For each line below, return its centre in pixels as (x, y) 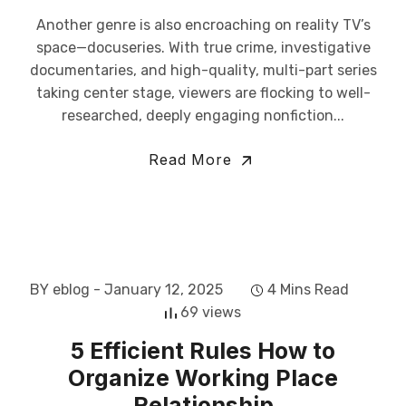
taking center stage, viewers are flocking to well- (203, 93)
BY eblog (60, 290)
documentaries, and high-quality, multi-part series (203, 70)
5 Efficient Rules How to (203, 351)
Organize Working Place (203, 378)
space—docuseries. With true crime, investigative (203, 48)
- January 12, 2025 (158, 290)
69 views (211, 312)
